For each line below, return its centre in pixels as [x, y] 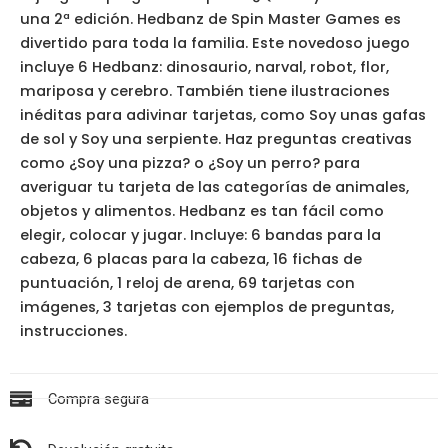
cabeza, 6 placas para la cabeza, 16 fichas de [191, 258]
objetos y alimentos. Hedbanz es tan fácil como [202, 210]
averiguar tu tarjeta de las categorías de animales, [214, 186]
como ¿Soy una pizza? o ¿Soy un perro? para [190, 162]
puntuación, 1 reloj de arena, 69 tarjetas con [187, 282]
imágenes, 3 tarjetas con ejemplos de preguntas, [207, 306]
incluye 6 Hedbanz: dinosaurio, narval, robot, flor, [204, 66]
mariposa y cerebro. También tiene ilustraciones [205, 90]
